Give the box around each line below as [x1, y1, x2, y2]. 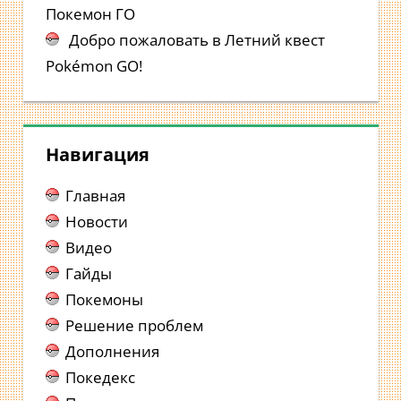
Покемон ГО [46, 3, 135, 24]
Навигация [46, 141, 149, 166]
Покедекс [65, 366, 135, 388]
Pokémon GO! [46, 55, 142, 76]
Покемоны [65, 288, 143, 310]
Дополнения [65, 340, 159, 362]
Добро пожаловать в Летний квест [69, 29, 325, 50]
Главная [65, 184, 125, 206]
